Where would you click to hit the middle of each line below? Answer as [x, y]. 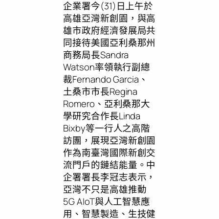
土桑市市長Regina [100, 91]
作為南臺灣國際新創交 [109, 153]
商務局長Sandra [96, 55]
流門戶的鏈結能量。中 [109, 165]
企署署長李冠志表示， [109, 177]
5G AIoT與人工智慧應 [107, 201]
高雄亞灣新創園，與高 [109, 18]
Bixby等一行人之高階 [107, 128]
